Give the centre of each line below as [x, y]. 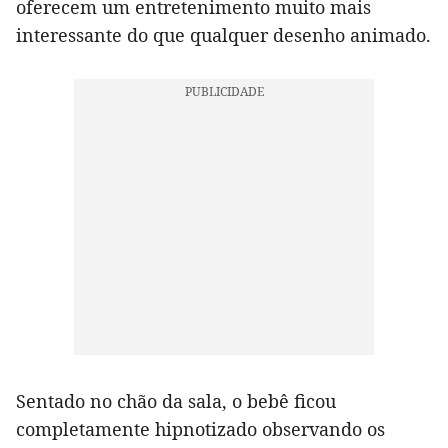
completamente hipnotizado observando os [200, 428]
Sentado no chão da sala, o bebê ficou [176, 400]
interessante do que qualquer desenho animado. [223, 34]
